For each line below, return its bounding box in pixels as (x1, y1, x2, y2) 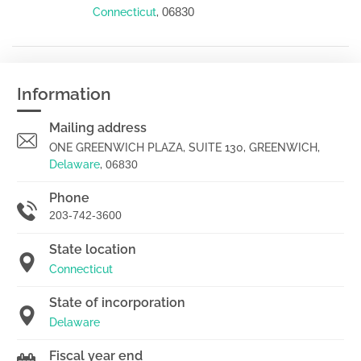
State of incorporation (49, 295, 185, 310)
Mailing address (49, 120, 147, 135)
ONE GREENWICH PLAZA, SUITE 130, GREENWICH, (49, 141, 320, 154)
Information (17, 84, 111, 104)
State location (49, 242, 136, 257)
